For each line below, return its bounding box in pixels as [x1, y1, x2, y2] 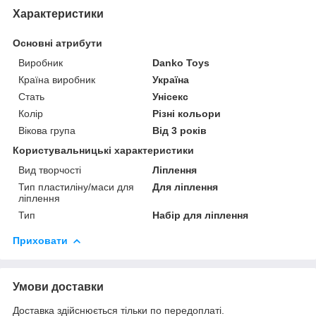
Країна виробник [18, 73, 95, 85]
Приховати [13, 234, 68, 246]
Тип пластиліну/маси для [18, 181, 134, 193]
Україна [152, 73, 190, 85]
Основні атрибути [13, 37, 102, 49]
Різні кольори [152, 107, 221, 119]
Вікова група [18, 124, 75, 136]
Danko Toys [152, 56, 210, 68]
